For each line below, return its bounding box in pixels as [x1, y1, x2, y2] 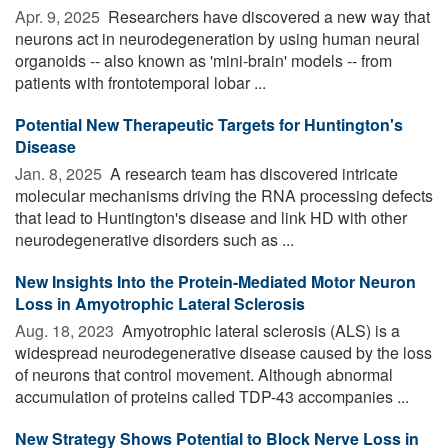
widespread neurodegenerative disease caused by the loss [15, 340, 432, 364]
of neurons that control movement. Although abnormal [15, 362, 393, 386]
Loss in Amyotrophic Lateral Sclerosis [15, 291, 305, 315]
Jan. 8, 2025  [15, 161, 106, 185]
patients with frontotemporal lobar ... [15, 70, 266, 94]
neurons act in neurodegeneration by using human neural [15, 26, 420, 50]
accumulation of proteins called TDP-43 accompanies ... [15, 384, 409, 408]
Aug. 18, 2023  [15, 318, 118, 342]
